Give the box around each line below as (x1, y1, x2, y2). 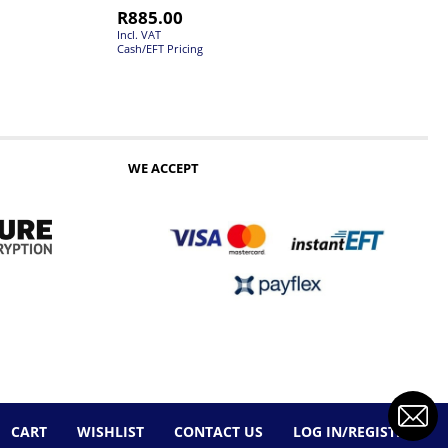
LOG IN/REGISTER (293, 421, 413, 441)
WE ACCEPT (128, 158, 200, 177)
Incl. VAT (117, 26, 161, 42)
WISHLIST (77, 421, 144, 441)
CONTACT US (174, 421, 263, 441)
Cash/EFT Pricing (117, 40, 203, 56)
